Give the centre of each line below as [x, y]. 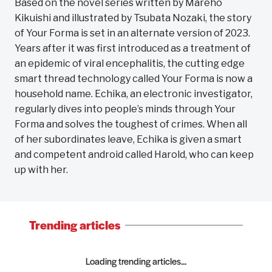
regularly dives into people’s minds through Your [125, 109]
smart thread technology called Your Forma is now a [134, 79]
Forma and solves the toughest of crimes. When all [131, 124]
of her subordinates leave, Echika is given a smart [128, 139]
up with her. [41, 170]
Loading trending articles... [136, 261]
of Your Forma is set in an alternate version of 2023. [132, 33]
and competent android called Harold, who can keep [134, 155]
